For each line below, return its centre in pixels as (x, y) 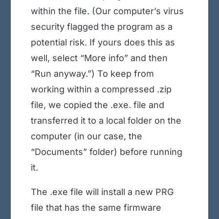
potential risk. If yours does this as (103, 43)
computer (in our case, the (86, 136)
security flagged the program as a (101, 27)
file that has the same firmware (96, 208)
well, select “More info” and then (99, 58)
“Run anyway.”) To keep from (92, 74)
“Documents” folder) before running (106, 152)
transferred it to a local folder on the (106, 121)
